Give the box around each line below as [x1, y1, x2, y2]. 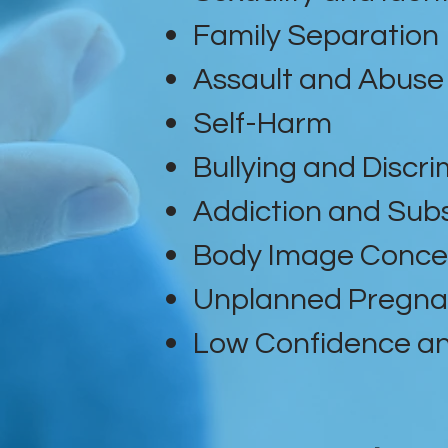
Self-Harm [193, 107, 332, 139]
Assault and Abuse [193, 63, 444, 95]
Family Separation [193, 19, 439, 51]
